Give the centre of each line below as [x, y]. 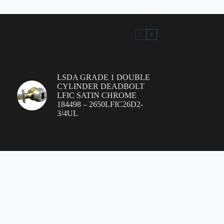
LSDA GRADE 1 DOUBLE [103, 77]
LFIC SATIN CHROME [96, 95]
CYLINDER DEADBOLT [100, 86]
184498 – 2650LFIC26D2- [100, 104]
